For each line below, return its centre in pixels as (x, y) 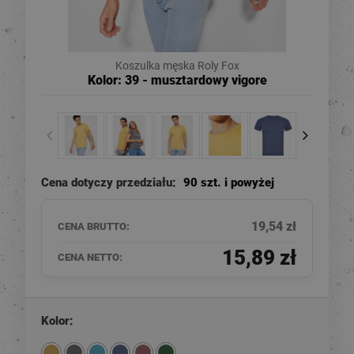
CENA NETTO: (90, 257)
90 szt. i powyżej (229, 182)
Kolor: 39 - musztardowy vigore (177, 80)
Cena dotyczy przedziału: (110, 182)
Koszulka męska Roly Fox (177, 66)
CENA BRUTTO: (94, 226)
